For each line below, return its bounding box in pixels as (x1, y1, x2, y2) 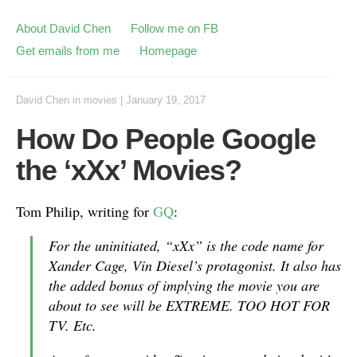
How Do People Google (16, 123, 316, 155)
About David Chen (16, 22, 111, 35)
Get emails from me (16, 44, 120, 57)
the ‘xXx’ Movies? (16, 154, 241, 186)
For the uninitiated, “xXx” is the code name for (49, 236, 324, 255)
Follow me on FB (131, 22, 218, 35)
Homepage (139, 44, 197, 57)
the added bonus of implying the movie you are (49, 276, 320, 295)
